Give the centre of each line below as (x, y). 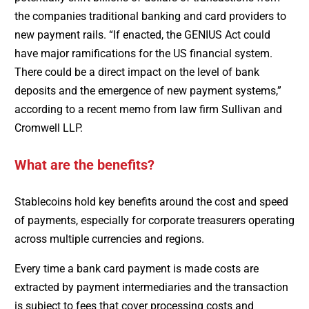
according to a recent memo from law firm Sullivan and (148, 110)
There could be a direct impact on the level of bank (137, 72)
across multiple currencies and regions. (109, 239)
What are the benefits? (84, 165)
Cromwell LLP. (48, 128)
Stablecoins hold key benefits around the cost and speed (151, 202)
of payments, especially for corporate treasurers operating (154, 221)
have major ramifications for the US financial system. (143, 54)
